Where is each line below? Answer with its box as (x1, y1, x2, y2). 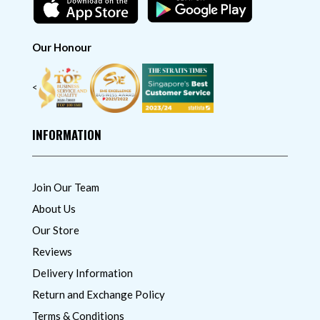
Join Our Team (32, 180, 99, 194)
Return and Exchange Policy (32, 287, 165, 301)
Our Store (32, 223, 79, 236)
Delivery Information (32, 266, 133, 279)
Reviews (32, 244, 72, 258)
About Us (32, 201, 76, 215)
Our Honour (32, 40, 91, 54)
